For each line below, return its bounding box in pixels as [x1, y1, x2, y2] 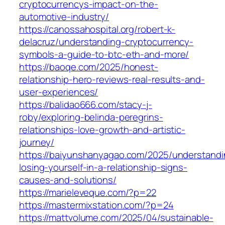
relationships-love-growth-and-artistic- [19, 123, 186, 137]
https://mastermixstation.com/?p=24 [19, 198, 174, 212]
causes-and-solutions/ [19, 173, 117, 187]
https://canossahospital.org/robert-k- [19, 23, 176, 36]
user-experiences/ [19, 85, 98, 99]
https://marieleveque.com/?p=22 [19, 186, 156, 199]
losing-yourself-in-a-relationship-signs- [19, 161, 187, 174]
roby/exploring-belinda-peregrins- [19, 110, 163, 124]
